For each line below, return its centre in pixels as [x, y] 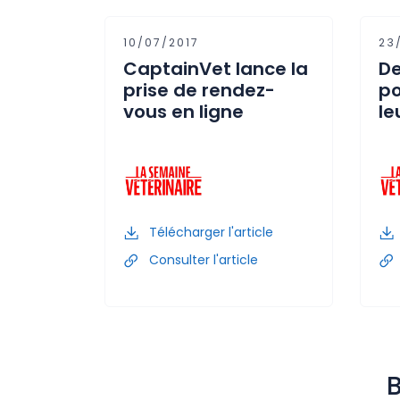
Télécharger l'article [209, 232]
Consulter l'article [202, 259]
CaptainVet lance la [216, 68]
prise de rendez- [199, 90]
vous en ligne [183, 111]
